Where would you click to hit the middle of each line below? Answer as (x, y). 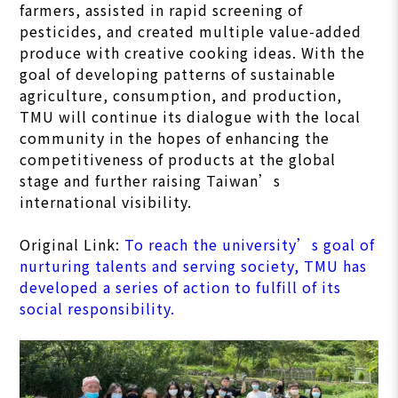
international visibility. (106, 201)
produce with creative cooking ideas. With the (193, 52)
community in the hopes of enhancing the (175, 137)
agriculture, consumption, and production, (181, 95)
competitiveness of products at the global (178, 159)
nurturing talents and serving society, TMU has (194, 265)
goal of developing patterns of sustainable (178, 73)
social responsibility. (98, 308)
